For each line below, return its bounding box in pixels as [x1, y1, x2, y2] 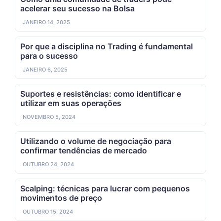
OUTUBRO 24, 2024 [23, 161, 74, 168]
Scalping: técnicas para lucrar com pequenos [20, 184, 190, 194]
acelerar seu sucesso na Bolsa [20, 3, 135, 14]
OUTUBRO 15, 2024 [23, 208, 73, 216]
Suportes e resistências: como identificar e [20, 89, 181, 99]
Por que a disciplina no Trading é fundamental [20, 41, 193, 52]
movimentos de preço [20, 193, 102, 203]
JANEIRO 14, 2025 [23, 19, 70, 26]
